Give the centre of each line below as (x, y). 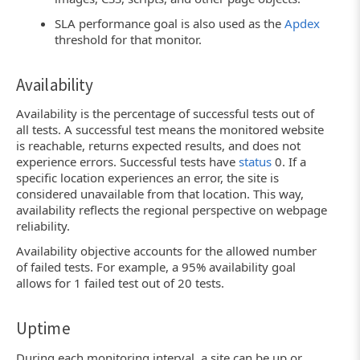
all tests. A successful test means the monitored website (170, 130)
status (255, 162)
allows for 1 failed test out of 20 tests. (120, 283)
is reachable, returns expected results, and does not (158, 146)
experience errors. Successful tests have (127, 162)
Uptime (43, 329)
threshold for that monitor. (129, 39)
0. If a (289, 162)
